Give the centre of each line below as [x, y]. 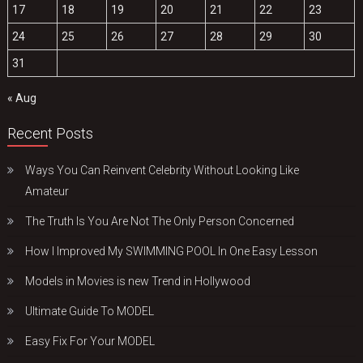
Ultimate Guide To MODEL [90, 312]
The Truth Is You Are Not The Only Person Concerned [160, 222]
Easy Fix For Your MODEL [90, 342]
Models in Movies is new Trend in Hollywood [138, 282]
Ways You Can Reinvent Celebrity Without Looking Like [162, 171]
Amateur [47, 192]
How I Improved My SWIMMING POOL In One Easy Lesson [172, 252]
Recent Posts [51, 134]
